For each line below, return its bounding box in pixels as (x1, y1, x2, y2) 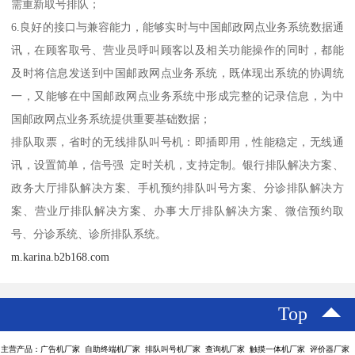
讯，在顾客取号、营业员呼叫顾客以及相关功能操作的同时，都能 (11, 43, 344, 56)
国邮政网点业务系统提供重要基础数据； (11, 112, 212, 125)
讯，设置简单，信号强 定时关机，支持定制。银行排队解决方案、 (11, 158, 344, 171)
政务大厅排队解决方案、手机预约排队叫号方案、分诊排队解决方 (11, 181, 344, 194)
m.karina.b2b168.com (11, 250, 110, 263)
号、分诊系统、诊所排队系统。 (11, 227, 167, 240)
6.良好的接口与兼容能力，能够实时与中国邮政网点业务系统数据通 (11, 20, 344, 33)
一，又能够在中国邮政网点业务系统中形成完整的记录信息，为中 (11, 89, 344, 102)
